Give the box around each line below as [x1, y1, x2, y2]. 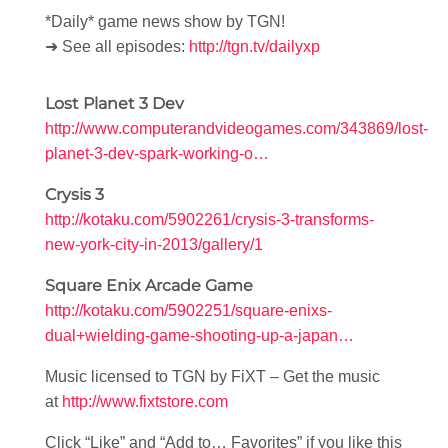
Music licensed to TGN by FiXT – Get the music [45, 368, 380, 385]
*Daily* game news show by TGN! [45, 13, 285, 30]
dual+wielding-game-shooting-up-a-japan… [45, 327, 354, 344]
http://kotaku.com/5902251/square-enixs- [45, 302, 332, 319]
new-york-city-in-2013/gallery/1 [45, 236, 263, 253]
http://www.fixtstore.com [62, 393, 228, 410]
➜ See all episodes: [45, 38, 189, 55]
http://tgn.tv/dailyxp [189, 38, 320, 55]
